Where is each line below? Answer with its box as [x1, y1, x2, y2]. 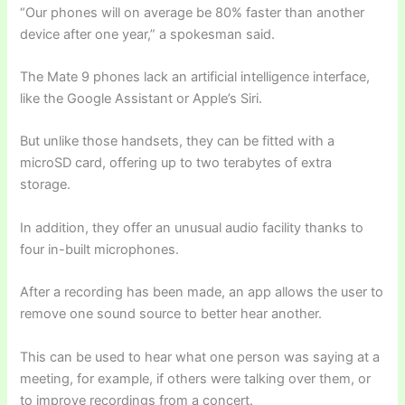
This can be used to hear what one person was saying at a [20, 348, 381, 365]
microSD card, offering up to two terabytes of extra [20, 155, 333, 172]
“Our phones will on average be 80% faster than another [20, 4, 365, 21]
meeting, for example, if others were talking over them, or [20, 370, 372, 387]
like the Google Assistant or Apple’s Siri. [20, 90, 263, 108]
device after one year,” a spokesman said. [20, 25, 276, 42]
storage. [20, 176, 71, 193]
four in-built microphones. [20, 240, 180, 258]
